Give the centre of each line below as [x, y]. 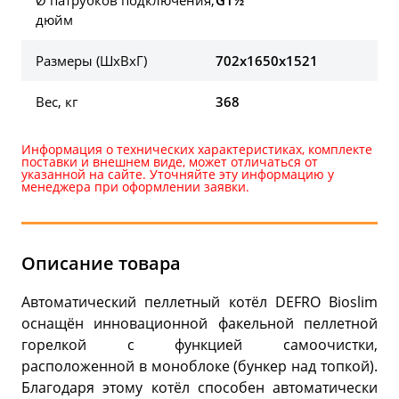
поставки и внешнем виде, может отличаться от [170, 162]
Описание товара [101, 264]
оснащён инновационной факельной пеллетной [199, 323]
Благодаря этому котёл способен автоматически [199, 387]
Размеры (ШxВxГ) [91, 61]
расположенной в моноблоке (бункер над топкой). [199, 366]
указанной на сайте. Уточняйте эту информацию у [178, 175]
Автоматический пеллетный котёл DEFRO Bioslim [199, 301]
